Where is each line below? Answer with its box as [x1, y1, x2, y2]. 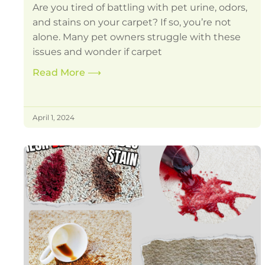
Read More [33, 67, 88, 79]
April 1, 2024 [33, 113, 75, 122]
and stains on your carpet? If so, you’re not [33, 17, 232, 28]
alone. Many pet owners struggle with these [33, 31, 241, 43]
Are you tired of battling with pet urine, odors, [33, 2, 248, 14]
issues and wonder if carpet [33, 46, 163, 58]
